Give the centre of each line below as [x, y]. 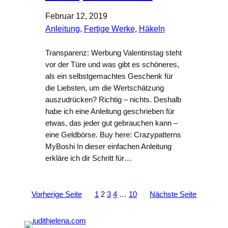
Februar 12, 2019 [76, 16]
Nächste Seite [173, 195]
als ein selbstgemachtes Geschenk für [109, 77]
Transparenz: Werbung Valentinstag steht [113, 53]
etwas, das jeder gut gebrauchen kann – [111, 123]
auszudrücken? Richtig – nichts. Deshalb [113, 100]
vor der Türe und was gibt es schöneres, [112, 65]
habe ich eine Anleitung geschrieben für [110, 112]
